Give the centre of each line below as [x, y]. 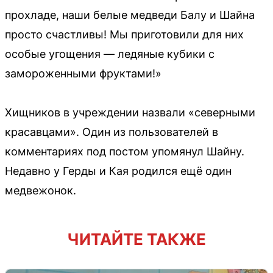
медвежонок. [41, 190]
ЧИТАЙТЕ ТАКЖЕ [136, 239]
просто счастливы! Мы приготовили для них [124, 34]
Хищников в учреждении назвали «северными [130, 112]
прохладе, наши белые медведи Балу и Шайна [130, 15]
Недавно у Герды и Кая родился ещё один [118, 171]
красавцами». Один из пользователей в [112, 132]
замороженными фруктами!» [83, 73]
